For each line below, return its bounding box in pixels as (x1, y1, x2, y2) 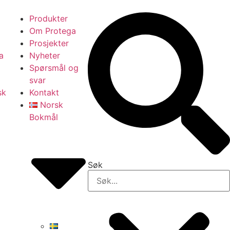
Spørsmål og (29, 63, 79, 73)
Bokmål (29, 112, 59, 122)
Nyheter (29, 50, 61, 61)
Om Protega (29, 26, 76, 36)
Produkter (29, 13, 68, 24)
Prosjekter (29, 38, 69, 48)
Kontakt (29, 87, 60, 98)
